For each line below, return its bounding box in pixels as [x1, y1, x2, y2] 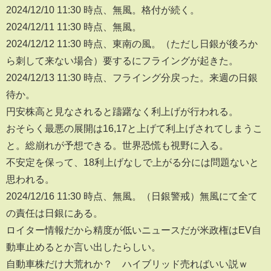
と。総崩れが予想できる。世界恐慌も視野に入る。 [6, 140, 229, 151]
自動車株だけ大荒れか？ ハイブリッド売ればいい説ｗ [6, 259, 248, 269]
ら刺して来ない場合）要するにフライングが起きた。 [6, 56, 238, 66]
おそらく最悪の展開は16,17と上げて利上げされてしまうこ [6, 123, 263, 134]
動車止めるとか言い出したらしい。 [6, 242, 161, 252]
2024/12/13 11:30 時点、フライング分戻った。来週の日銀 [6, 73, 258, 83]
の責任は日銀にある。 [6, 208, 103, 218]
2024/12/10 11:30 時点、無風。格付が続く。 [6, 5, 200, 15]
